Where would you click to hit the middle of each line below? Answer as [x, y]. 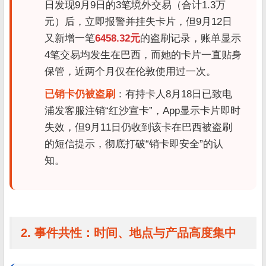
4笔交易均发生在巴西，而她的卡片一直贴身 [143, 55]
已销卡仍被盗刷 [80, 94]
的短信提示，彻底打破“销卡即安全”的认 [134, 144]
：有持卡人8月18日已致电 [174, 94]
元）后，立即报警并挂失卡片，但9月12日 [138, 22]
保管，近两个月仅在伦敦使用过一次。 [130, 72]
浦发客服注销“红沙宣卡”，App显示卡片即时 [142, 111]
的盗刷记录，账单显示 [191, 39]
